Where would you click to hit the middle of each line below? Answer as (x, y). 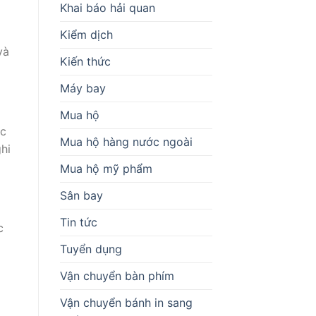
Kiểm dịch (86, 34)
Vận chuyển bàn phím (117, 275)
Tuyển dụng (91, 249)
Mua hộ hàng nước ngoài (126, 141)
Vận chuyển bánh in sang (126, 302)
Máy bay (83, 88)
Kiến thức (85, 61)
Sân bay (81, 195)
